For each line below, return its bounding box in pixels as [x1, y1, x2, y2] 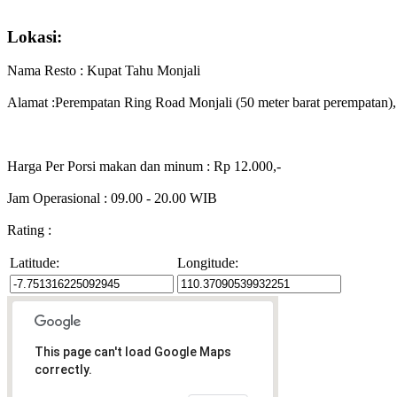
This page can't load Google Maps [35, 345, 231, 360]
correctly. [35, 362, 92, 378]
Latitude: [10, 255, 59, 271]
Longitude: [177, 255, 238, 271]
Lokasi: [7, 27, 62, 46]
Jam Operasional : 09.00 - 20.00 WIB [7, 191, 217, 206]
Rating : [7, 222, 51, 238]
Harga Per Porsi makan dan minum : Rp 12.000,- [7, 159, 281, 175]
